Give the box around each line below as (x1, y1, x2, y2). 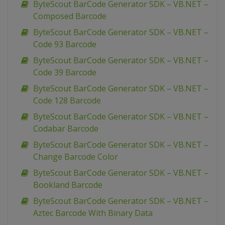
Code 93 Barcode (33, 39, 96, 50)
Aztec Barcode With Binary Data (33, 207, 153, 219)
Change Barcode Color (33, 151, 118, 163)
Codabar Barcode (33, 123, 98, 135)
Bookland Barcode (33, 179, 102, 191)
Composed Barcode (33, 11, 106, 22)
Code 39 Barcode (33, 67, 96, 78)
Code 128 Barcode (33, 95, 101, 106)
